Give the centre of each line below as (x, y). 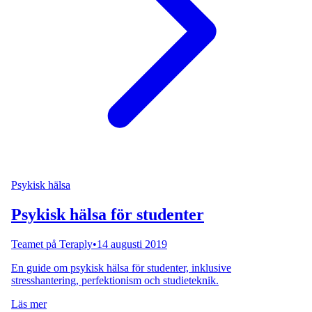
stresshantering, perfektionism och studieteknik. (115, 280)
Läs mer (29, 304)
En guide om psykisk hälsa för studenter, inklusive (121, 267)
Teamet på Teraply (52, 244)
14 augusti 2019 (132, 244)
